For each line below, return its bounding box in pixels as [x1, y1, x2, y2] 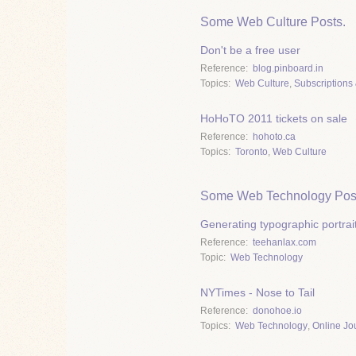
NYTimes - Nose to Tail [200, 286, 315, 300]
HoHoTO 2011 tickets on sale [200, 112, 347, 126]
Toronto [235, 146, 268, 158]
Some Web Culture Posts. [200, 15, 346, 29]
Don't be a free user [200, 43, 300, 56]
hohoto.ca [253, 131, 296, 143]
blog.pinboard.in [253, 62, 323, 74]
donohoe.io [253, 305, 302, 317]
